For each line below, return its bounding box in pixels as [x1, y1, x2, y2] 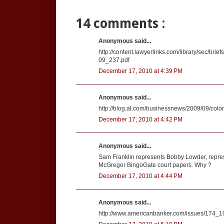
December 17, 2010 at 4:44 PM [98, 172, 182, 179]
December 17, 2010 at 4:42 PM [98, 115, 182, 123]
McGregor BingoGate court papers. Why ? [98, 161, 211, 168]
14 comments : [76, 15, 165, 31]
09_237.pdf [98, 56, 129, 63]
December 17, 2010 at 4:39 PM [98, 67, 182, 74]
